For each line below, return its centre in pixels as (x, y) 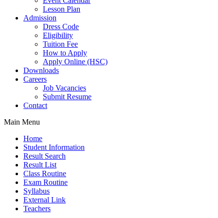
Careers (35, 79)
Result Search (45, 156)
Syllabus (36, 191)
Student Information (54, 147)
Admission (40, 18)
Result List (40, 165)
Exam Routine (45, 182)
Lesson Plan (62, 9)
